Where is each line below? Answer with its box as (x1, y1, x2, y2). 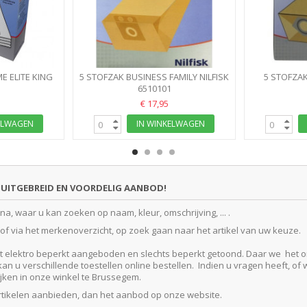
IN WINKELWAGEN (136, 118, 205, 130)
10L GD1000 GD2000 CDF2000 (95, 82, 214, 95)
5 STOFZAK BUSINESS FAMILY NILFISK (79, 71, 229, 84)
